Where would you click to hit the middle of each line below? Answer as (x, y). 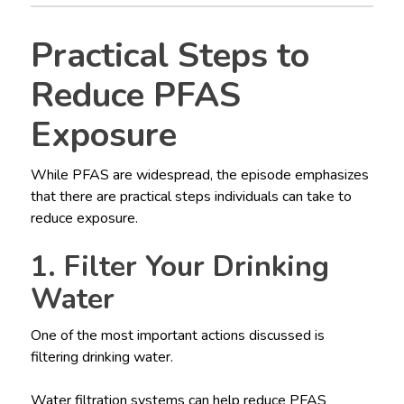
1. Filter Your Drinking (179, 267)
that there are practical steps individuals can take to (191, 197)
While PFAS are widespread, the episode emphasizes (199, 175)
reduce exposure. (84, 219)
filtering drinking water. (101, 358)
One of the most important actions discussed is (177, 336)
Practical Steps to (170, 56)
